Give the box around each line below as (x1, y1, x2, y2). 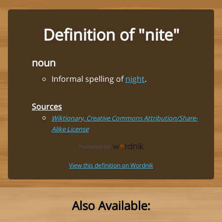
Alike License (52, 124, 89, 133)
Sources (32, 101, 62, 112)
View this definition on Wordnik (69, 161, 153, 169)
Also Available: (72, 197, 150, 214)
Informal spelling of (52, 73, 125, 84)
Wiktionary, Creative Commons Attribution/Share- (52, 113, 198, 122)
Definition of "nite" (43, 24, 179, 46)
